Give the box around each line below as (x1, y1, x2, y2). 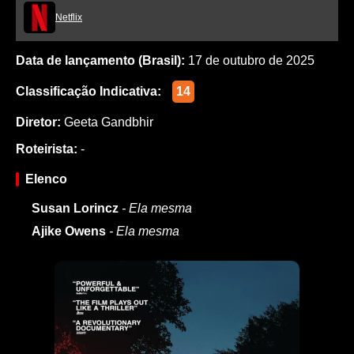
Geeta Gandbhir (64, 115, 153, 129)
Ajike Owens (32, 224, 106, 238)
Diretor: (16, 115, 61, 129)
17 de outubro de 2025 (185, 53, 314, 67)
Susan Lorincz (32, 201, 119, 215)
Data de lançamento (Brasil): (16, 53, 185, 67)
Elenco (25, 171, 67, 186)
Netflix (55, 11, 82, 23)
